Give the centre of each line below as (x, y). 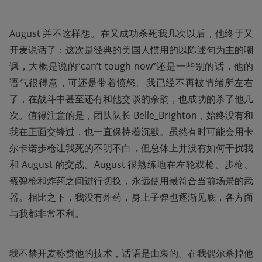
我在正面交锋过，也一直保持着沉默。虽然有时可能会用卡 (131, 131)
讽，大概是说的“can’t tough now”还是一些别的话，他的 (131, 66)
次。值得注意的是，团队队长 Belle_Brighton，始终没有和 (131, 115)
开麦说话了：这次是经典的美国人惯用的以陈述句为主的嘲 (131, 49)
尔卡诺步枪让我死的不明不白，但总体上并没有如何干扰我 (131, 148)
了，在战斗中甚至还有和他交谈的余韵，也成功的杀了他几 (131, 99)
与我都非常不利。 (47, 213)
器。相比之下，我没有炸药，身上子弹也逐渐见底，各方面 (131, 197)
